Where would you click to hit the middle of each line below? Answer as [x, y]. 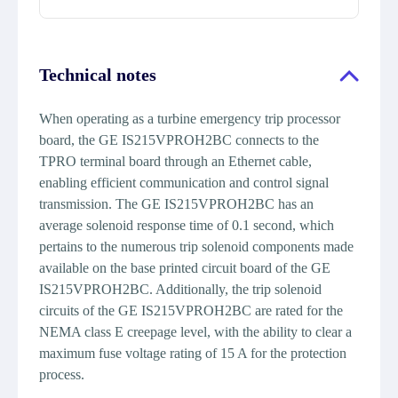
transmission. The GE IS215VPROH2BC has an [176, 204]
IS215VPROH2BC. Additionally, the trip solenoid [180, 289]
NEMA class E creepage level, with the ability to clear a [195, 332]
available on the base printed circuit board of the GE [185, 268]
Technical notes [98, 75]
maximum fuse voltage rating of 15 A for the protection [193, 353]
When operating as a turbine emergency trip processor [190, 119]
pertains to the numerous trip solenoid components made [196, 247]
